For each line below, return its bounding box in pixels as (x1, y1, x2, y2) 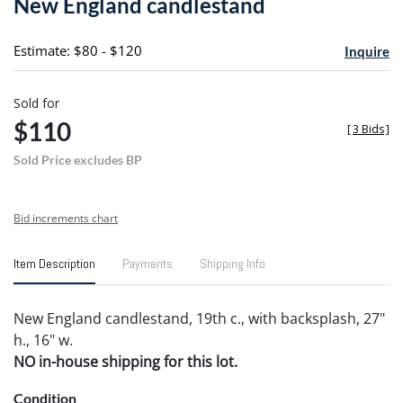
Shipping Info (200, 255, 265, 272)
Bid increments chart (13, 210, 118, 226)
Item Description (13, 255, 95, 272)
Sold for (13, 94, 59, 112)
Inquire (344, 42, 390, 59)
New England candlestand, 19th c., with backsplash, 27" (13, 308, 385, 328)
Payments (122, 255, 173, 272)
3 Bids (353, 121, 384, 137)
